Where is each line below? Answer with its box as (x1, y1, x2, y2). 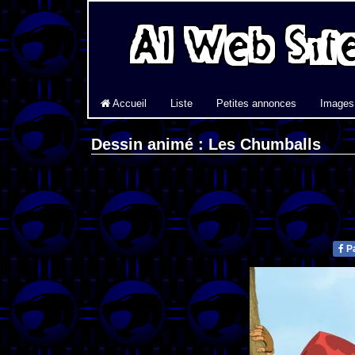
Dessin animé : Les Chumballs (91, 136, 321, 154)
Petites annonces (216, 97, 296, 109)
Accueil (110, 97, 147, 109)
